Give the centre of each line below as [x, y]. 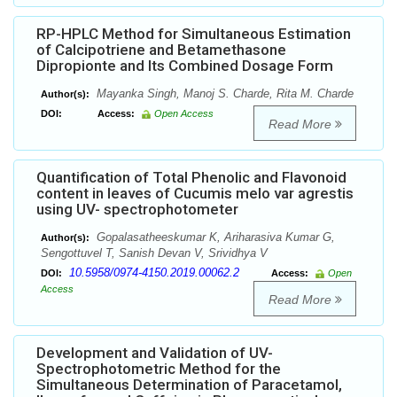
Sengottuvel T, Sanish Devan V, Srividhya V [154, 253]
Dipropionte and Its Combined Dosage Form [185, 66]
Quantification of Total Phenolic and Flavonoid [191, 178]
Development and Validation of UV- [155, 353]
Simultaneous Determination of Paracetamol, [189, 385]
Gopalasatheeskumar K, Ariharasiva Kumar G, [214, 237]
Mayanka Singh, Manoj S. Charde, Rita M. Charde [223, 94]
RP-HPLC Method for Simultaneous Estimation [194, 34]
